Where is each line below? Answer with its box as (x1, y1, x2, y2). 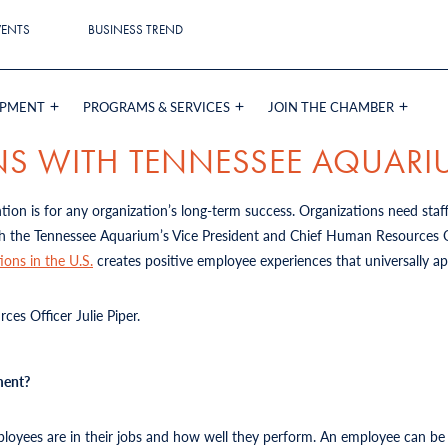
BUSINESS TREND (88, 21, 184, 39)
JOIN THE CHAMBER (268, 96, 395, 116)
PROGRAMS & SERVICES (83, 96, 231, 116)
